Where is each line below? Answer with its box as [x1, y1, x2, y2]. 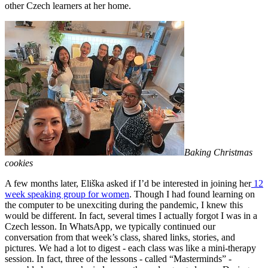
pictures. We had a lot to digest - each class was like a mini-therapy [5, 242, 256, 253]
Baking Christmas [184, 147, 252, 157]
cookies [5, 157, 33, 168]
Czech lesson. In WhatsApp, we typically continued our [5, 221, 215, 232]
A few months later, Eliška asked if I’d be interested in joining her [5, 178, 251, 188]
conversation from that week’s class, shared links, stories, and [5, 232, 235, 242]
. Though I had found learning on [129, 188, 255, 199]
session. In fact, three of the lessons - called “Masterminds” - [5, 253, 232, 264]
